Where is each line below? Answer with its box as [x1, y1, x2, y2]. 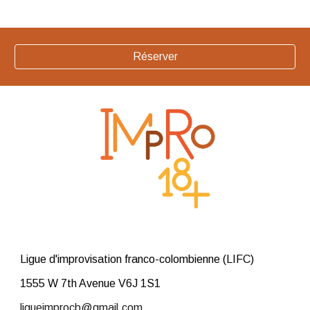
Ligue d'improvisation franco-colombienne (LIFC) [20, 253, 255, 266]
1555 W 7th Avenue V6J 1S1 [20, 277, 161, 289]
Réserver [132, 51, 178, 62]
